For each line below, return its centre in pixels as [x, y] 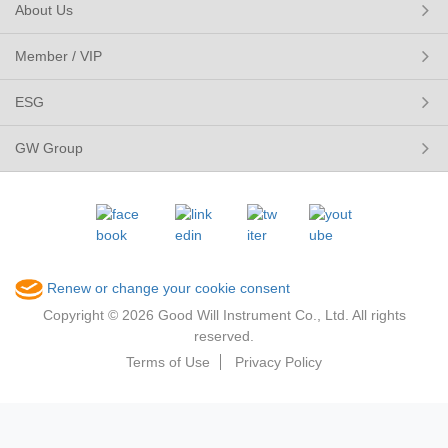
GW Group [49, 148]
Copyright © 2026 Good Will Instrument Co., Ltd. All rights [224, 314]
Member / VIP [58, 56]
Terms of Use [168, 361]
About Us [44, 10]
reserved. [224, 335]
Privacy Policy [278, 361]
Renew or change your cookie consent [166, 288]
